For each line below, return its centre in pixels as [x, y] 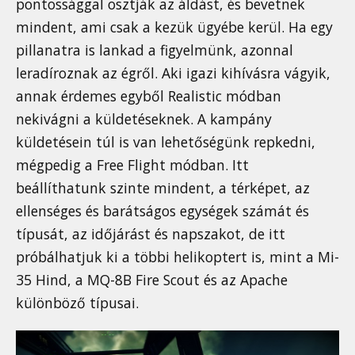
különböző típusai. [77, 303]
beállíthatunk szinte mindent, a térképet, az [163, 188]
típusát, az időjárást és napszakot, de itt [151, 234]
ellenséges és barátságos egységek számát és [162, 211]
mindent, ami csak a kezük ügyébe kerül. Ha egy [174, 27]
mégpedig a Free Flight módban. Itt [132, 165]
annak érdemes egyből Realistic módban [149, 96]
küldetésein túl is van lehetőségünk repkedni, [166, 142]
